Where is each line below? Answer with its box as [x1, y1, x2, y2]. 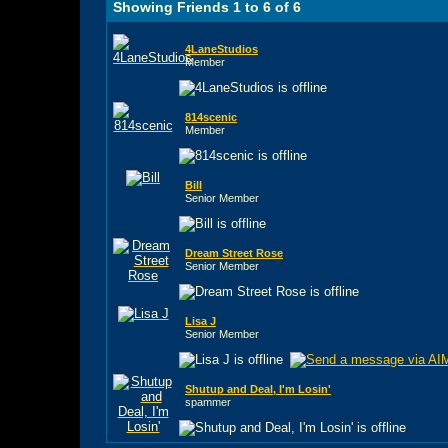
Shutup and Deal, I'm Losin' [185, 382, 331, 395]
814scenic [185, 110, 237, 123]
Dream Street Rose [185, 246, 283, 259]
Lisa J [185, 314, 216, 327]
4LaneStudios [185, 42, 258, 55]
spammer [185, 395, 231, 408]
